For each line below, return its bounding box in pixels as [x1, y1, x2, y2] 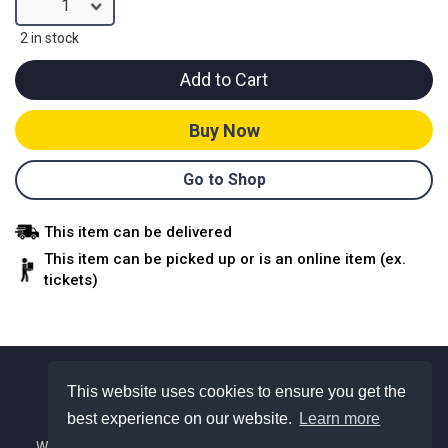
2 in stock [20, 30, 79, 47]
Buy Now [188, 119, 260, 141]
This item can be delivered [44, 222, 232, 241]
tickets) [44, 271, 98, 290]
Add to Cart [180, 69, 268, 91]
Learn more [299, 410, 381, 428]
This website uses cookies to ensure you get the [67, 382, 407, 400]
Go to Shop [182, 170, 266, 190]
